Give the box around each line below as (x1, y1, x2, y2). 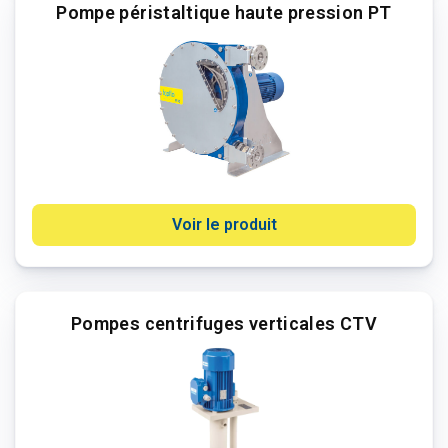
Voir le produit (171, 215, 277, 234)
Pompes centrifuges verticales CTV (71, 313, 377, 334)
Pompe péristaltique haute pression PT (56, 2, 392, 23)
